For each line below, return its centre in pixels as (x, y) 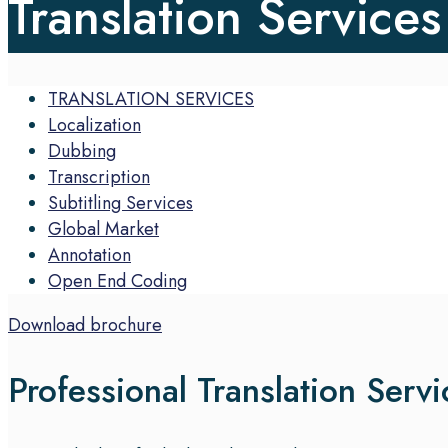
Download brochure (85, 325)
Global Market (103, 229)
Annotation (89, 255)
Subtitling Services (120, 203)
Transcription (99, 177)
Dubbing (82, 151)
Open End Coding (117, 281)
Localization (94, 125)
